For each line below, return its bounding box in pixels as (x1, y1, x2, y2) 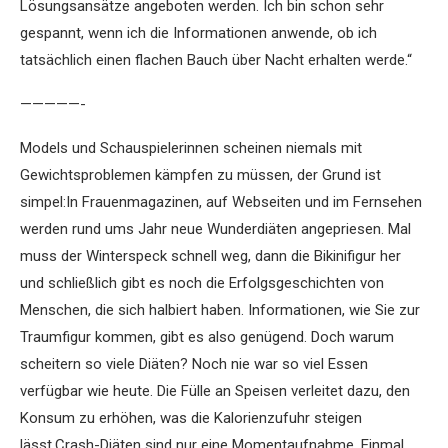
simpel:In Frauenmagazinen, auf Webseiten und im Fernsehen (20, 193, 422, 212)
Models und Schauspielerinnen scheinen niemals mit (20, 139, 362, 158)
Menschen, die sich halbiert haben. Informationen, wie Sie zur (20, 301, 420, 320)
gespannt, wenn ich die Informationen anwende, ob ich (20, 24, 377, 43)
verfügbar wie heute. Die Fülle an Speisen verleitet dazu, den (20, 382, 410, 401)
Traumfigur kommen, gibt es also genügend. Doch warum (20, 328, 394, 347)
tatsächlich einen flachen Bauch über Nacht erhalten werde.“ (20, 51, 412, 70)
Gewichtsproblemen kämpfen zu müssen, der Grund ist (20, 166, 381, 185)
